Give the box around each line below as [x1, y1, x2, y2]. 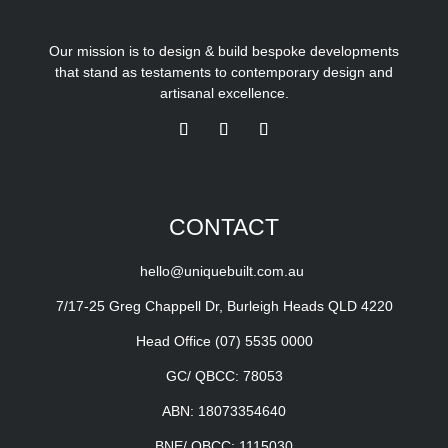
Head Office [135, 333, 215, 349]
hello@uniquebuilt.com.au [140, 263, 308, 279]
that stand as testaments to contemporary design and [55, 64, 393, 80]
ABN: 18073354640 [162, 403, 286, 419]
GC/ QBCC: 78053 [165, 368, 283, 384]
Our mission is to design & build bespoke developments [49, 43, 399, 59]
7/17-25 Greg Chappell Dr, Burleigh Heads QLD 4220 [55, 298, 393, 314]
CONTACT [169, 214, 279, 240]
